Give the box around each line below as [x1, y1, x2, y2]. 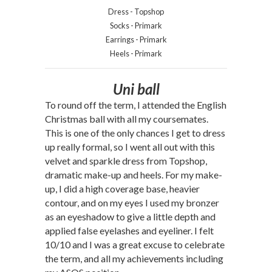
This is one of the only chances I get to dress [45, 127, 225, 138]
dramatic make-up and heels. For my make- [45, 169, 222, 180]
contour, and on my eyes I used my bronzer [45, 197, 219, 208]
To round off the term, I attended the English [45, 99, 226, 110]
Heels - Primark [110, 49, 162, 58]
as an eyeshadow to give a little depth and [45, 211, 216, 222]
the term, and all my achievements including [45, 253, 223, 264]
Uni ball [112, 80, 160, 98]
